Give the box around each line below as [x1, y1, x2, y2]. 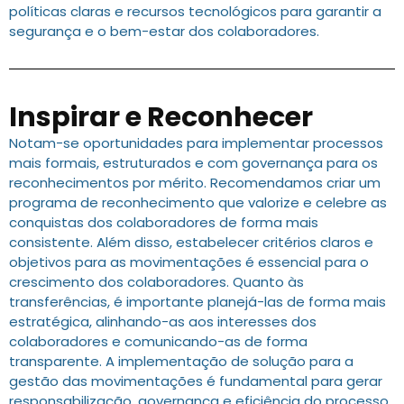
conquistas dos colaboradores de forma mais [9, 213, 318, 233]
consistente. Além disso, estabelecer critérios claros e [9, 233, 373, 252]
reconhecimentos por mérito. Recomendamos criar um [9, 173, 381, 193]
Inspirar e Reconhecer [9, 98, 313, 137]
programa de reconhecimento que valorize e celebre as [9, 193, 387, 213]
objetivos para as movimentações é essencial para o [9, 252, 369, 272]
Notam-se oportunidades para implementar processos [9, 133, 383, 153]
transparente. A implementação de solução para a [9, 352, 353, 372]
